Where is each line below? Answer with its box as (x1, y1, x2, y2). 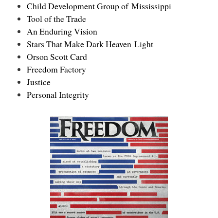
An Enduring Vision (27, 25, 97, 37)
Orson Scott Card (27, 51, 87, 63)
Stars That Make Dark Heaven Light (27, 38, 153, 50)
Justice (27, 76, 51, 88)
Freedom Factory (27, 63, 86, 75)
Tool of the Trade (27, 13, 86, 25)
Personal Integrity (27, 89, 89, 101)
